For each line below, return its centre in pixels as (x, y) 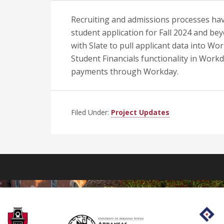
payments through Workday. (125, 71)
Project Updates (140, 112)
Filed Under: (91, 112)
